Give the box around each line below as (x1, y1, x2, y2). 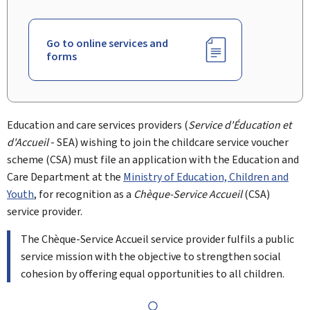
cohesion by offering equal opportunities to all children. (21, 266, 284, 281)
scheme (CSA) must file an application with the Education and (7, 152, 299, 167)
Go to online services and (46, 36, 168, 51)
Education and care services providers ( (7, 118, 188, 132)
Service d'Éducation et (188, 118, 291, 132)
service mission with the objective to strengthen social (21, 249, 281, 264)
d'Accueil (7, 135, 48, 149)
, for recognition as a (34, 187, 134, 201)
